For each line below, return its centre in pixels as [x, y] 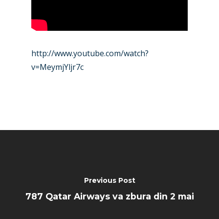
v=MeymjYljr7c [57, 67]
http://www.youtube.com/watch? [90, 53]
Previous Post [109, 180]
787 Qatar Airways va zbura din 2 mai [109, 196]
